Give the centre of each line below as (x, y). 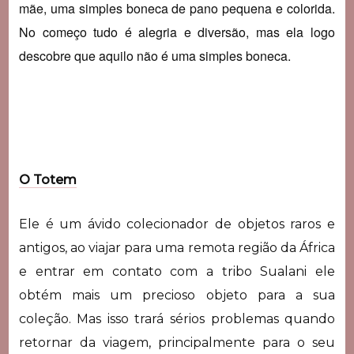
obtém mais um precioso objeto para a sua (177, 296)
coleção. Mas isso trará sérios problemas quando (177, 319)
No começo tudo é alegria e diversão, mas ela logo (177, 32)
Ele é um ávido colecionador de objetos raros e (177, 224)
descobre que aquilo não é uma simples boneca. (156, 56)
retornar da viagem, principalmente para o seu (177, 343)
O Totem (47, 180)
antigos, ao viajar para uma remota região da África (177, 248)
